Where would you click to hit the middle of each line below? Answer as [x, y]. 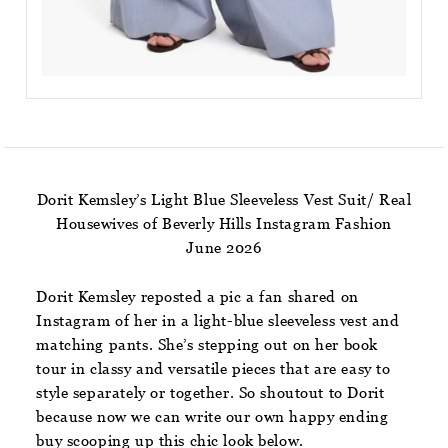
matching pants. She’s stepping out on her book [207, 344]
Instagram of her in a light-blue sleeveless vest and [218, 320]
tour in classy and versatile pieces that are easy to [213, 368]
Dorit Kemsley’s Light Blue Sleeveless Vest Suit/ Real [224, 199]
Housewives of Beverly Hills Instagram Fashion [224, 223]
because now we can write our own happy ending [212, 416]
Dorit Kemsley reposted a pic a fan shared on [197, 296]
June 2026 [224, 247]
